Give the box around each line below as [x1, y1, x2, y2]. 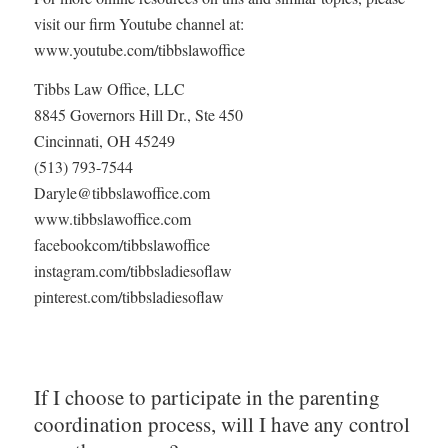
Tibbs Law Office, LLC [33, 78, 185, 100]
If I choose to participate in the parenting [33, 382, 380, 411]
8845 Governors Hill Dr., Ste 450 [33, 104, 243, 126]
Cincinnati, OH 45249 [33, 130, 175, 152]
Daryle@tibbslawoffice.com [33, 182, 210, 204]
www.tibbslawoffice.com [33, 208, 191, 230]
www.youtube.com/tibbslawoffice [33, 38, 245, 60]
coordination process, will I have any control [33, 409, 410, 438]
